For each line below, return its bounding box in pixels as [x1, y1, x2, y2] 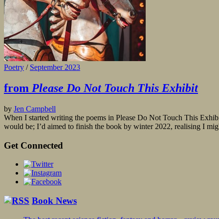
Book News [32, 196, 77, 206]
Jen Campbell [14, 105, 56, 113]
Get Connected [4, 140, 63, 151]
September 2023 [30, 63, 80, 72]
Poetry [4, 63, 24, 72]
